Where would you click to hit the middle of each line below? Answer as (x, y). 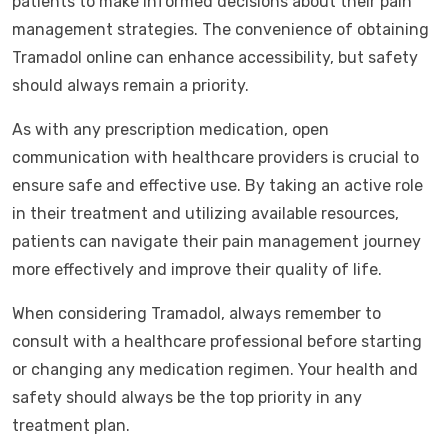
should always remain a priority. (130, 85)
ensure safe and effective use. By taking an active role (217, 185)
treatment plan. (71, 425)
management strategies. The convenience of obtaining (220, 29)
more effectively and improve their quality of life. (197, 269)
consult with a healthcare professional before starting (217, 341)
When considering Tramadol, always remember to (196, 313)
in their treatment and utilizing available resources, (205, 213)
